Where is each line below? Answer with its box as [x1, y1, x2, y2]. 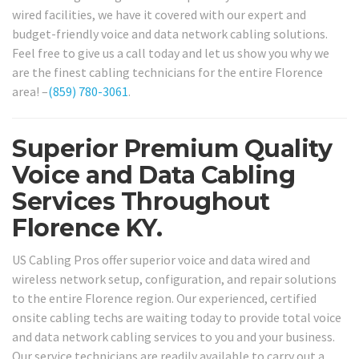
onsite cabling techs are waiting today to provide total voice [12, 309, 341, 325]
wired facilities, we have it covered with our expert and [12, 6, 306, 23]
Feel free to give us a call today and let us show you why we [12, 45, 329, 62]
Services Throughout [12, 187, 270, 217]
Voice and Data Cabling [12, 160, 295, 191]
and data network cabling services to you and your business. [12, 328, 335, 345]
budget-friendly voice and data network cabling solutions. [12, 26, 328, 42]
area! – [12, 83, 48, 100]
